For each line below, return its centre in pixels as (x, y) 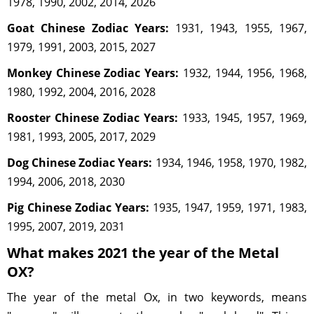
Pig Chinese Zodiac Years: (78, 207)
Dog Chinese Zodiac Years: (80, 162)
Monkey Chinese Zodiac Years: (93, 73)
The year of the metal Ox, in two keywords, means (157, 297)
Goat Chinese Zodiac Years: (88, 28)
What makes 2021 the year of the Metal (143, 252)
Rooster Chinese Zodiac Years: (93, 117)
